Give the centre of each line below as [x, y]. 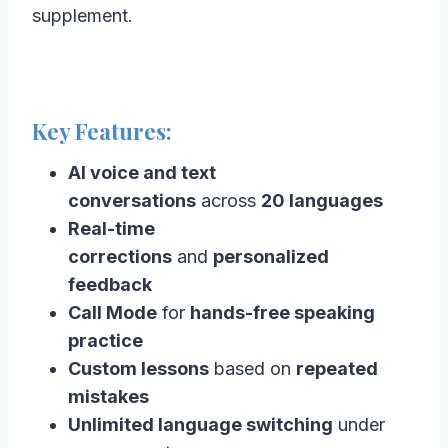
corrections [120, 256]
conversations [132, 200]
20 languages [322, 200]
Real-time [111, 228]
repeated [337, 368]
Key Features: [102, 130]
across [228, 200]
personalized [271, 256]
